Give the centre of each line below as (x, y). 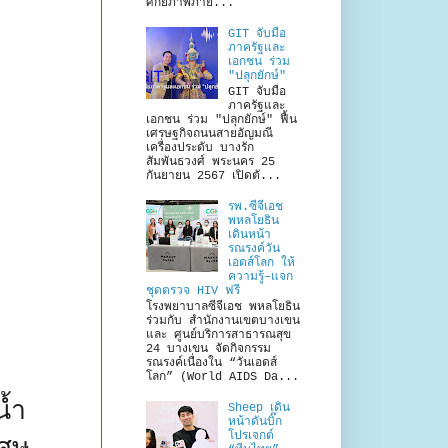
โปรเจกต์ (250, 436)
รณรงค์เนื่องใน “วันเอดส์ (211, 363)
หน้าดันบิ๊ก (254, 422)
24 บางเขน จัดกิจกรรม (208, 349)
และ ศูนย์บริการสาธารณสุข (218, 335)
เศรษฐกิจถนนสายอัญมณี (213, 134)
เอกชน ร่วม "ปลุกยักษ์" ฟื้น (221, 120)
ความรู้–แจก (260, 276)
